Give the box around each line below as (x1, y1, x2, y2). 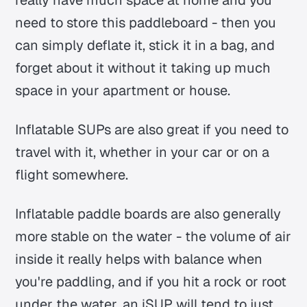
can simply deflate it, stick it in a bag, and (15, 36, 275, 54)
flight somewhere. (15, 165, 129, 184)
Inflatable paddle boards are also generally (15, 204, 282, 223)
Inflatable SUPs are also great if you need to (15, 120, 289, 138)
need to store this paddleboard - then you (15, 13, 277, 32)
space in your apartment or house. (15, 81, 231, 99)
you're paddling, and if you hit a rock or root (15, 272, 287, 291)
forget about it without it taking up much (15, 58, 271, 77)
